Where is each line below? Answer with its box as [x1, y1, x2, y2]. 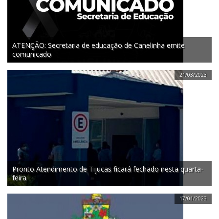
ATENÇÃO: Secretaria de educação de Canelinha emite [12, 41, 185, 50]
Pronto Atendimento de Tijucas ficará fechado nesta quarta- [12, 164, 203, 174]
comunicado [12, 49, 51, 59]
